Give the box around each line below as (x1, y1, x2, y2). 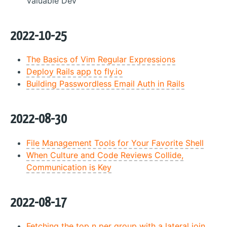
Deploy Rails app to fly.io (26, 66, 123, 77)
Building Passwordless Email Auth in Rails (26, 79, 184, 89)
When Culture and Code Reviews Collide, (26, 149, 183, 160)
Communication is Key (26, 162, 111, 172)
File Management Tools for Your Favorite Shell (26, 137, 204, 148)
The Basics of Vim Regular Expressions (26, 54, 175, 64)
